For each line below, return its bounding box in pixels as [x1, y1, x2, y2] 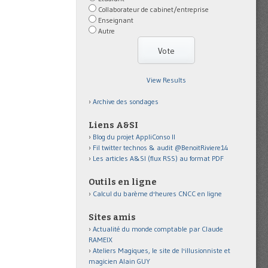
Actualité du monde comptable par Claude [93, 224, 223, 233]
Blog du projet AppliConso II [93, 132, 175, 141]
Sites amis [89, 212, 136, 223]
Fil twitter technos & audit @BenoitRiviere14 [93, 142, 229, 152]
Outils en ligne [89, 176, 157, 187]
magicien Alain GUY [89, 256, 150, 266]
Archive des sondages [93, 96, 159, 106]
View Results [147, 75, 186, 84]
